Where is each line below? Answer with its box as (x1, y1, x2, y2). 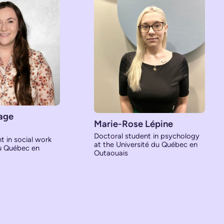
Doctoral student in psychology (93, 131, 199, 140)
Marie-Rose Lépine (93, 118, 173, 129)
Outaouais (93, 148, 128, 157)
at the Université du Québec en (93, 140, 197, 149)
